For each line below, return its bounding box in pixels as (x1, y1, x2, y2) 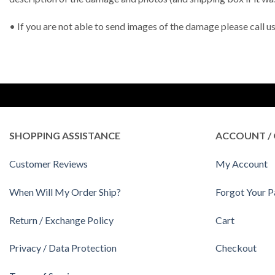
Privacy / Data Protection (9, 242, 117, 254)
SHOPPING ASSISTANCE (9, 130, 120, 142)
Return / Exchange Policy (9, 214, 114, 226)
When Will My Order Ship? (9, 185, 121, 198)
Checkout (215, 242, 257, 254)
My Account (215, 157, 268, 169)
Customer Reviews (9, 157, 88, 169)
